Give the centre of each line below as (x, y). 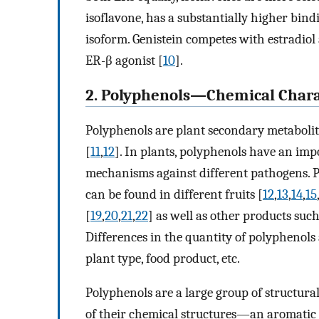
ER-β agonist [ (124, 61)
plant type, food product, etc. (163, 258)
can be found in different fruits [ (174, 194)
